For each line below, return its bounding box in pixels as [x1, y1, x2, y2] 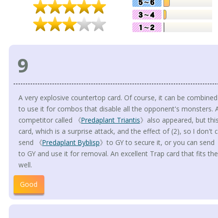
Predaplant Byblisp [42, 138, 100, 147]
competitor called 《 [18, 115, 81, 125]
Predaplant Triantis [81, 115, 140, 125]
